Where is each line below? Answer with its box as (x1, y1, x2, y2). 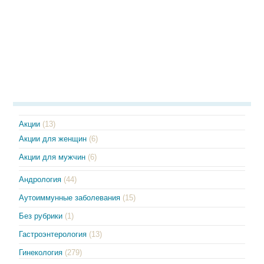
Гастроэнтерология (19, 229, 87, 239)
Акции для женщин (19, 134, 87, 143)
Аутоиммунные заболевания (19, 193, 121, 202)
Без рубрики (19, 211, 63, 220)
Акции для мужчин (19, 152, 86, 161)
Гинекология (19, 247, 63, 257)
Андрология (19, 174, 62, 184)
